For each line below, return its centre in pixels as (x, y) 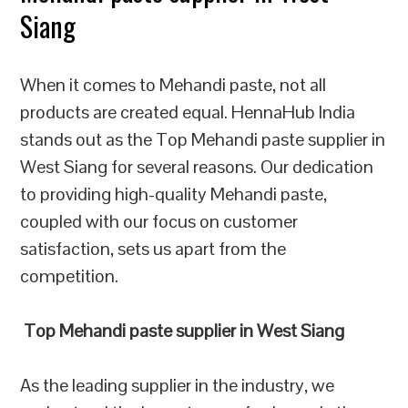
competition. (70, 276)
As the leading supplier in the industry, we (178, 385)
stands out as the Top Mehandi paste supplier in (203, 139)
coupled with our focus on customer (159, 221)
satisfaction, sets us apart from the (153, 249)
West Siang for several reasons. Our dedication (197, 167)
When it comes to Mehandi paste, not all (173, 85)
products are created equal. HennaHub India (188, 112)
